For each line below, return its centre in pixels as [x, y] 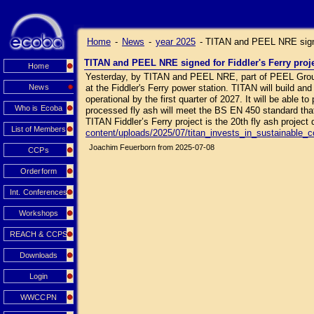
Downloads [39, 255]
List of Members [39, 129]
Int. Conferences [39, 192]
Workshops [39, 213]
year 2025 [176, 42]
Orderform [39, 171]
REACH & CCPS [39, 234]
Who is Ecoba [39, 108]
